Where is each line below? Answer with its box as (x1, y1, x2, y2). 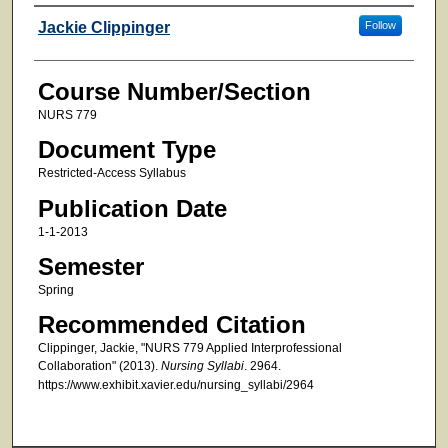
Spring (37, 282, 74, 297)
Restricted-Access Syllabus (37, 166, 186, 181)
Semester (37, 252, 144, 280)
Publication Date (37, 194, 227, 222)
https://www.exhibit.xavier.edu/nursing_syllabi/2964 (37, 378, 314, 393)
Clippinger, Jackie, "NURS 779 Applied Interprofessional (37, 341, 342, 356)
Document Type (37, 136, 216, 164)
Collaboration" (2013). (37, 359, 161, 374)
